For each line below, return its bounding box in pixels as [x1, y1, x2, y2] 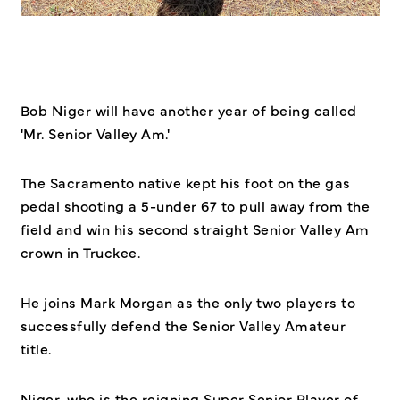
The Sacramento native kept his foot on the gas [20, 172, 351, 193]
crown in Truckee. [20, 242, 145, 262]
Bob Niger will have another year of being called [20, 99, 357, 120]
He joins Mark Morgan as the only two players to [20, 292, 355, 312]
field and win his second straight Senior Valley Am [20, 219, 370, 239]
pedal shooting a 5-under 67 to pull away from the [20, 196, 370, 216]
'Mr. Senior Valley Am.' [20, 122, 170, 143]
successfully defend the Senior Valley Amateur [20, 315, 346, 336]
